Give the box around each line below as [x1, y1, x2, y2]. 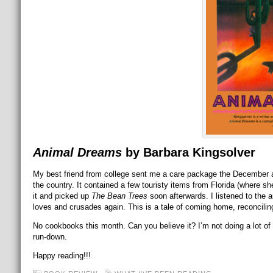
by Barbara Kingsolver [121, 146, 255, 159]
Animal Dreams [32, 146, 122, 159]
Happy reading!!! [32, 251, 91, 260]
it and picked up [32, 191, 91, 200]
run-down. [32, 232, 67, 241]
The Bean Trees [91, 191, 147, 200]
